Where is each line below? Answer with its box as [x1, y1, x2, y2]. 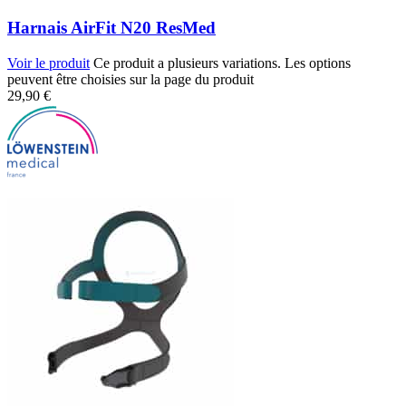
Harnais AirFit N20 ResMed [7, 18, 216, 38]
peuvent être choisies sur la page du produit [7, 72, 254, 87]
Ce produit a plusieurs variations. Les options [93, 55, 351, 71]
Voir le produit [7, 55, 90, 71]
